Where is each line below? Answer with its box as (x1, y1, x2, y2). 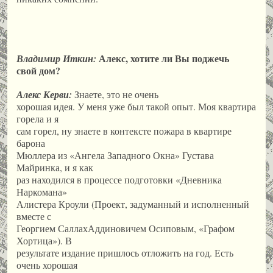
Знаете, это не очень (72, 88, 158, 101)
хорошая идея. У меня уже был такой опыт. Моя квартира (16, 100, 256, 113)
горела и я (16, 112, 58, 126)
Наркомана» (16, 185, 67, 199)
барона (16, 136, 45, 150)
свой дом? (16, 63, 60, 77)
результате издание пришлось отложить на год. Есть (16, 246, 233, 260)
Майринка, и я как (16, 161, 93, 174)
